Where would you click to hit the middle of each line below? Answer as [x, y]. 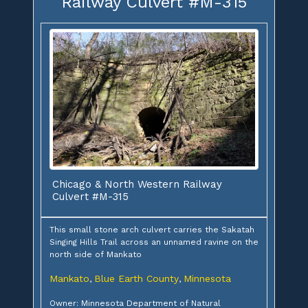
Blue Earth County [136, 279]
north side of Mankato [96, 255]
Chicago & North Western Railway [137, 185]
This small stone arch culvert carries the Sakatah [152, 230]
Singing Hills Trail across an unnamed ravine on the [154, 242]
